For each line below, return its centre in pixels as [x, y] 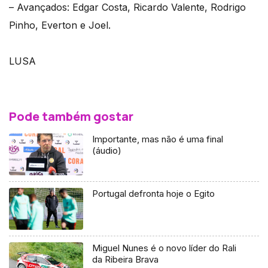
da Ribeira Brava [126, 260]
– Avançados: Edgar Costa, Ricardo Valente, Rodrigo [127, 7]
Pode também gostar [71, 117]
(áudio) [107, 151]
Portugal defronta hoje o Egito [154, 194]
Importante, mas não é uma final [158, 139]
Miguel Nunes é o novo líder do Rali [165, 248]
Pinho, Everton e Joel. [60, 25]
